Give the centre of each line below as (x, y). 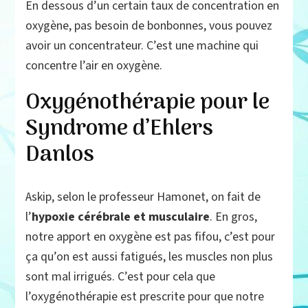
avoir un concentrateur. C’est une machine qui (142, 46)
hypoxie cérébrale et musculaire (121, 217)
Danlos (60, 156)
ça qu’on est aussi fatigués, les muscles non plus (150, 257)
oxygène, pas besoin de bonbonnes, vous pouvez (149, 26)
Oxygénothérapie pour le (148, 103)
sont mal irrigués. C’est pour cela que (121, 277)
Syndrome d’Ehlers (120, 130)
